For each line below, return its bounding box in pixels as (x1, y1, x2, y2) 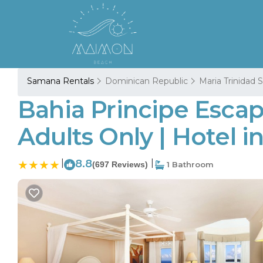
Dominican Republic (105, 76, 188, 86)
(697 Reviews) (92, 160, 148, 169)
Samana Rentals (27, 76, 96, 86)
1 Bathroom (164, 160, 214, 169)
